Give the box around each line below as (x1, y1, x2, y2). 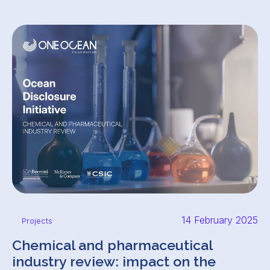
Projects (22, 216, 52, 225)
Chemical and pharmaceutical (12, 237, 212, 253)
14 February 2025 (181, 214, 258, 226)
